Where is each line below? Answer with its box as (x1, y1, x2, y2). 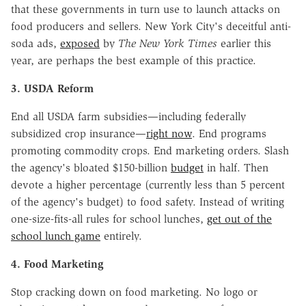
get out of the (207, 212, 272, 225)
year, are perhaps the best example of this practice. (11, 53, 256, 67)
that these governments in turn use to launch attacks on (11, 2, 280, 16)
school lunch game (11, 229, 100, 242)
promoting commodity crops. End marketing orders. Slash (11, 143, 289, 157)
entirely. (100, 229, 142, 242)
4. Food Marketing (11, 257, 104, 270)
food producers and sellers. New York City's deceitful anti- (11, 19, 291, 33)
